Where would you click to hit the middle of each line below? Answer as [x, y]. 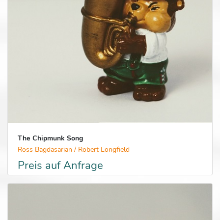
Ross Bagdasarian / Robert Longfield [74, 150]
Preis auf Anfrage [60, 165]
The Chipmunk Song [50, 138]
